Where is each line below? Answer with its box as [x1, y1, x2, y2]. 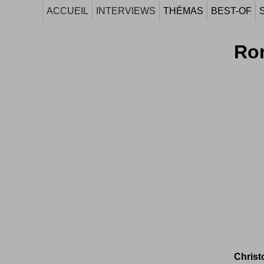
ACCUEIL [47, 6, 88, 16]
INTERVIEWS [96, 6, 156, 16]
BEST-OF [211, 6, 252, 16]
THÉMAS [163, 6, 203, 16]
